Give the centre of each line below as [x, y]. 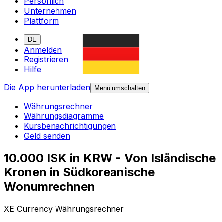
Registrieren [46, 60]
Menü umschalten [120, 88]
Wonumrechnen [50, 187]
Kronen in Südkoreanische [79, 172]
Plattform [41, 21]
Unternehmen [50, 11]
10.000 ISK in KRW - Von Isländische [110, 158]
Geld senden [47, 136]
